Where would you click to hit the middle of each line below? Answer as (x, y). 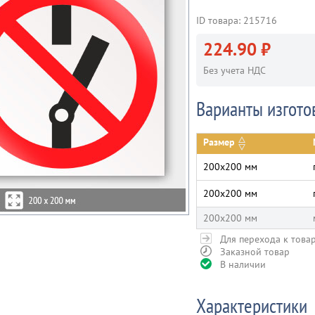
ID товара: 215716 (237, 20)
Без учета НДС (234, 70)
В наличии (243, 264)
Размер (219, 142)
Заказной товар (255, 252)
